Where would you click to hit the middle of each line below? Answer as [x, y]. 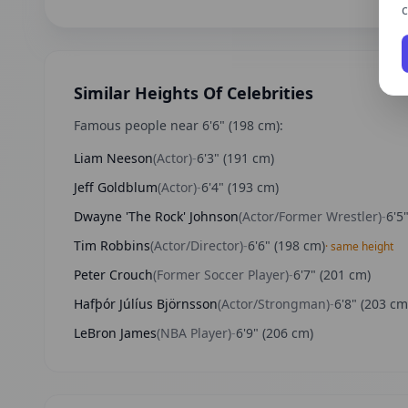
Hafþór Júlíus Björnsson [146, 304]
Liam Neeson [113, 158]
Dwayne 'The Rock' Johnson [156, 216]
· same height [359, 246]
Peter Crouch [113, 275]
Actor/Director [197, 245]
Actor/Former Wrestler [310, 216]
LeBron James [115, 333]
